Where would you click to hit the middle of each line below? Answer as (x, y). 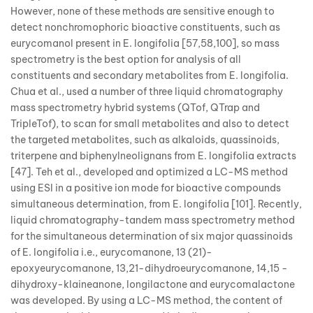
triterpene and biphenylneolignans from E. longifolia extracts (153, 156)
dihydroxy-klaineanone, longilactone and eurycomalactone (153, 285)
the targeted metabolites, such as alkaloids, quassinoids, (145, 140)
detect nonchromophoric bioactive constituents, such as (145, 28)
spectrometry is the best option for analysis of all (126, 60)
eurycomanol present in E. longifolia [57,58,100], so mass (145, 44)
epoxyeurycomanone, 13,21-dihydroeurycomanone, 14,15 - (149, 269)
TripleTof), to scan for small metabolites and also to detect (150, 124)
